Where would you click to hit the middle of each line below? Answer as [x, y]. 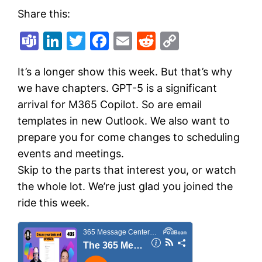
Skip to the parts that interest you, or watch [127, 170]
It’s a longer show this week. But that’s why [125, 72]
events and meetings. [71, 154]
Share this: [44, 14]
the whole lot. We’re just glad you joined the [125, 187]
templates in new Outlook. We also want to [124, 121]
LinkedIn [99, 41]
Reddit [185, 41]
